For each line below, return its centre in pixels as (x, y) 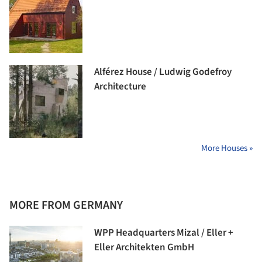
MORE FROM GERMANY (66, 206)
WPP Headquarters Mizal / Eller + (164, 233)
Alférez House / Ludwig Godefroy (163, 72)
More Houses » (227, 149)
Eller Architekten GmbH (144, 248)
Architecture (120, 87)
